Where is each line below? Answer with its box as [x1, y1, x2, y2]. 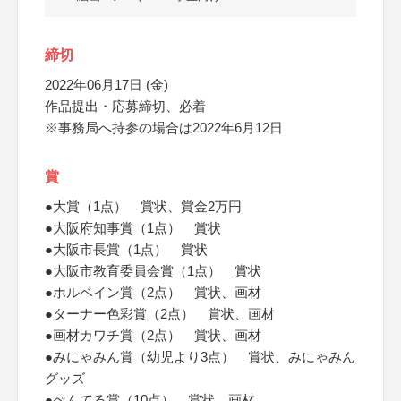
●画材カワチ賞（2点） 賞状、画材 [45, 328, 261, 343]
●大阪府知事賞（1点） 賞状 [45, 220, 221, 235]
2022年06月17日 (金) [45, 77, 168, 92]
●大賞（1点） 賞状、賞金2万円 [45, 199, 242, 214]
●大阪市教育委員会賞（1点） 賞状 [45, 263, 261, 278]
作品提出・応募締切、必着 [45, 98, 206, 114]
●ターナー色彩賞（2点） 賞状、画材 [45, 306, 275, 321]
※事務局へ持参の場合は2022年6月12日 [45, 120, 283, 135]
